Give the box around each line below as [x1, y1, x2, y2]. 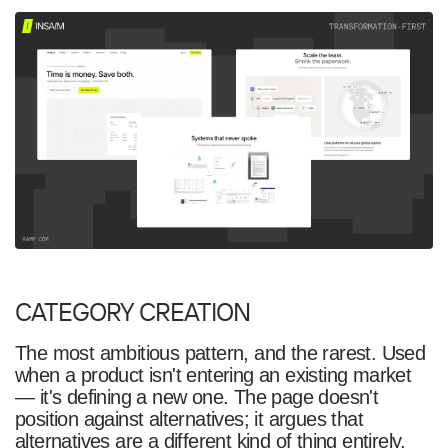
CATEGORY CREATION [14, 296, 251, 328]
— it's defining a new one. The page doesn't [14, 386, 379, 409]
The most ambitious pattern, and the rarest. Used [14, 342, 426, 365]
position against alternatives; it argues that [14, 408, 364, 431]
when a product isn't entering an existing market [14, 364, 412, 387]
